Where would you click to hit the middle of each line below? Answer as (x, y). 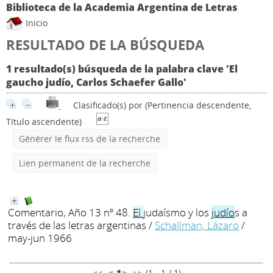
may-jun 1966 (40, 238)
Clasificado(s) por (109, 105)
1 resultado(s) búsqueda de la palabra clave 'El (122, 69)
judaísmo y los (177, 213)
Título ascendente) (44, 122)
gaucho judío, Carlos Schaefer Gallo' (96, 83)
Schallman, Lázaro (197, 225)
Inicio (35, 23)
